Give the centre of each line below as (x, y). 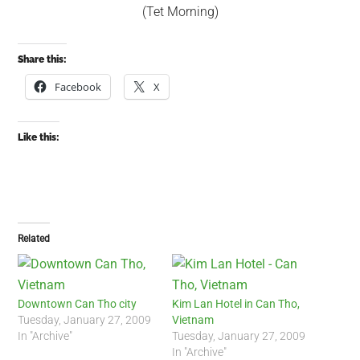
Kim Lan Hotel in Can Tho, (236, 304)
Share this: (43, 59)
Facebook (78, 87)
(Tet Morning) (180, 12)
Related (34, 239)
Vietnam (193, 320)
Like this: (39, 137)
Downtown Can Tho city (78, 304)
